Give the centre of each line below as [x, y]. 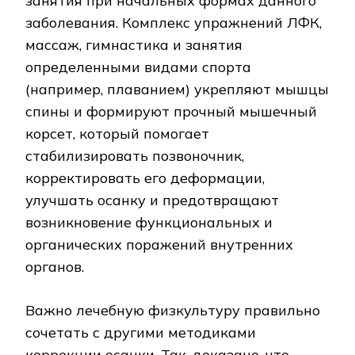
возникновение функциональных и [149, 223]
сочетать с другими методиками [141, 333]
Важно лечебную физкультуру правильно [173, 311]
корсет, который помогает [117, 134]
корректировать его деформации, [145, 178]
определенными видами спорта [138, 67]
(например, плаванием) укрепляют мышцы [177, 90]
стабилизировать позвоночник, [135, 156]
